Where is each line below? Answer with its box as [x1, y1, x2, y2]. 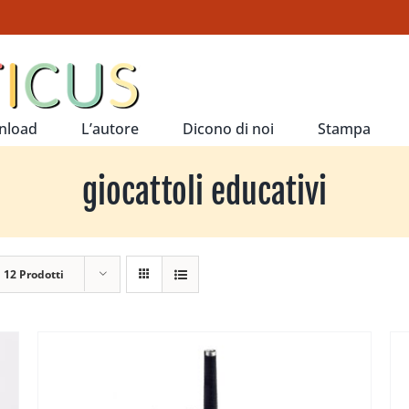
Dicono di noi [183, 118, 274, 139]
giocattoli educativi [82, 171, 327, 213]
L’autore [81, 118, 139, 139]
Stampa [318, 118, 371, 139]
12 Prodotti [4, 267, 64, 282]
